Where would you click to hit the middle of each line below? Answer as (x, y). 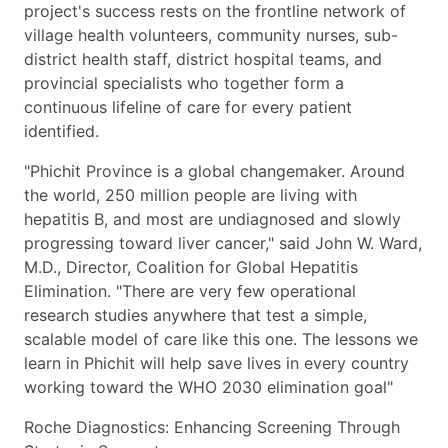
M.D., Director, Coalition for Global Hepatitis (191, 266)
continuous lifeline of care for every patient (188, 106)
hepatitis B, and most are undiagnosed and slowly (212, 218)
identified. (61, 130)
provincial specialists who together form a (184, 82)
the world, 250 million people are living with (190, 194)
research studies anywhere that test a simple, (195, 314)
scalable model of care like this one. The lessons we (221, 338)
